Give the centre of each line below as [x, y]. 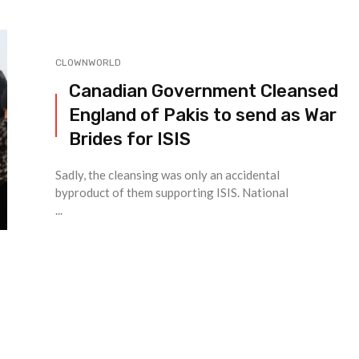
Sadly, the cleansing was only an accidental [167, 175]
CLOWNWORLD [88, 63]
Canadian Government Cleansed [204, 91]
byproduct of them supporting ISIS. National [172, 193]
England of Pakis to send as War [203, 115]
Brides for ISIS [130, 139]
